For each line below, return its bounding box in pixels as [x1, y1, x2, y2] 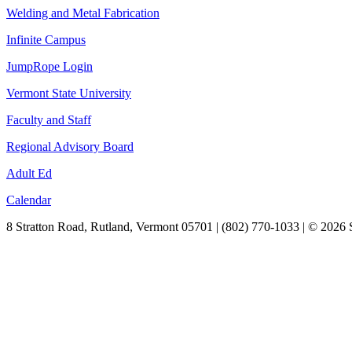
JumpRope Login [6, 60, 93, 73]
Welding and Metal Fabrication [6, 6, 159, 20]
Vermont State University [6, 86, 131, 100]
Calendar [6, 193, 51, 207]
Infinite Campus [6, 33, 86, 46]
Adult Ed [6, 167, 52, 180]
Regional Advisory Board [6, 140, 134, 153]
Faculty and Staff [6, 113, 91, 126]
